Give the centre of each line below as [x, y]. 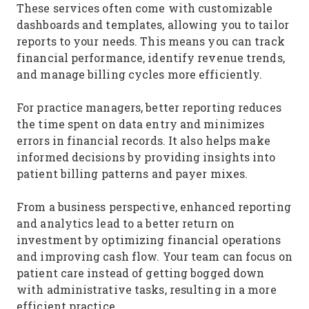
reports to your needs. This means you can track [151, 41]
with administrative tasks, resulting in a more [147, 289]
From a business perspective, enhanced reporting [154, 207]
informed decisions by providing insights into [146, 157]
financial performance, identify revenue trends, [151, 58]
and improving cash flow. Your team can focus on [154, 256]
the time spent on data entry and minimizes [141, 124]
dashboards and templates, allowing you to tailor [153, 24]
